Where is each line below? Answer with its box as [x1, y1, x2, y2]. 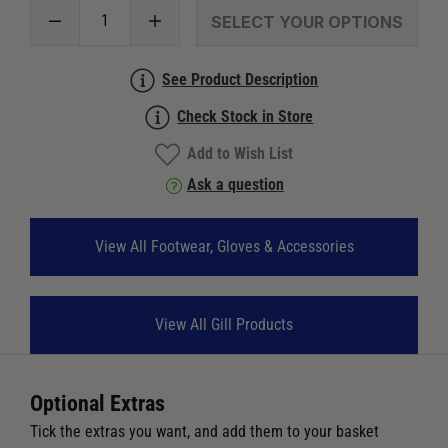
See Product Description [162, 69, 319, 89]
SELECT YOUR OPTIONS [211, 11, 403, 32]
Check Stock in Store [177, 106, 314, 126]
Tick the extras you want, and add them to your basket [30, 421, 379, 441]
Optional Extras [30, 390, 165, 416]
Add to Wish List [187, 143, 294, 163]
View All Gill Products [155, 314, 293, 334]
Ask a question [186, 174, 284, 194]
